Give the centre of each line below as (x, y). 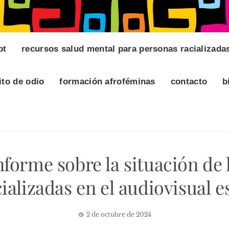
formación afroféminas (107, 82)
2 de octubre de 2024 (119, 215)
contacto (189, 82)
